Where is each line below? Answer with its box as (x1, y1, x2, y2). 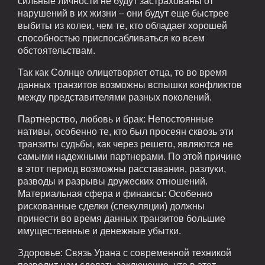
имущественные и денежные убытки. (18, 226, 181, 237)
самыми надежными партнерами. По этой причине (18, 151, 241, 162)
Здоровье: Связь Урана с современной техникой (18, 248, 231, 258)
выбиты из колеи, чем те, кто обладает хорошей (18, 21, 227, 31)
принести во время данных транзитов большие (18, 214, 225, 224)
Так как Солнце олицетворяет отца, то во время (18, 67, 227, 78)
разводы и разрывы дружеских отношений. (18, 176, 208, 187)
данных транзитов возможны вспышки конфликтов (18, 80, 242, 91)
